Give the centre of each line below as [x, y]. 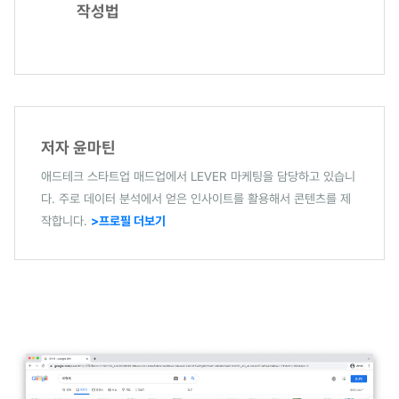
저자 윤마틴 [78, 147]
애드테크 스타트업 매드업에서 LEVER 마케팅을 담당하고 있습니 [198, 177]
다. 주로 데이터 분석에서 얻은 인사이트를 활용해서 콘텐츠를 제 [196, 199]
